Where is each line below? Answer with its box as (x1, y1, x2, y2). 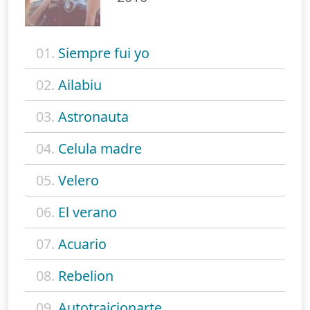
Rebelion (58, 266, 113, 285)
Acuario (58, 234, 107, 253)
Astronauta (58, 107, 129, 126)
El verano (58, 202, 117, 221)
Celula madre (58, 138, 142, 158)
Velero (58, 170, 99, 190)
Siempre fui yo (58, 43, 149, 62)
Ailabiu (58, 75, 102, 94)
